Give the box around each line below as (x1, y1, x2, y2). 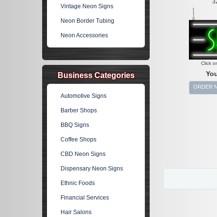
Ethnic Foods (61, 180, 95, 186)
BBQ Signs (61, 122, 90, 128)
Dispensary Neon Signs (61, 165, 124, 172)
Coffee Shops (61, 136, 97, 143)
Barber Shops (61, 107, 97, 114)
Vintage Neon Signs (61, 3, 114, 10)
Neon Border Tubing (61, 17, 115, 24)
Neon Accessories (61, 32, 108, 39)
